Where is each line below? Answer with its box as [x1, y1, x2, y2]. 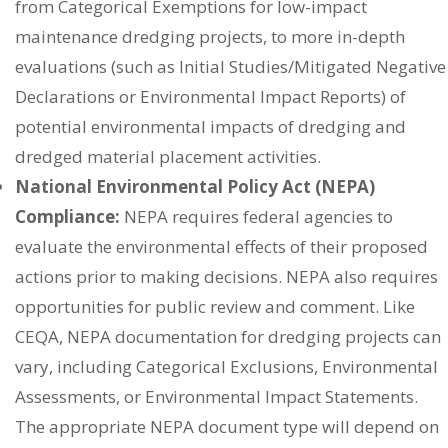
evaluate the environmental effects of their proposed [15, 234, 428, 258]
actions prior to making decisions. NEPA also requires [15, 264, 438, 288]
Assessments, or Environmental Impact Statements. [15, 384, 418, 408]
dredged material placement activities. [15, 144, 321, 168]
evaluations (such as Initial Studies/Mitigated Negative [15, 54, 446, 78]
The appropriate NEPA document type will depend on [15, 414, 439, 438]
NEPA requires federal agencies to [120, 204, 393, 228]
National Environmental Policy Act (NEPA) [15, 174, 375, 198]
